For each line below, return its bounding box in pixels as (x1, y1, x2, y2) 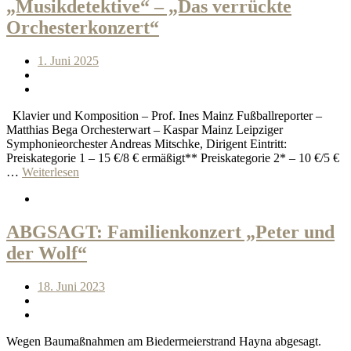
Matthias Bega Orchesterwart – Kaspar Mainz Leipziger (6, 123, 283, 137)
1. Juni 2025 (38, 54, 99, 68)
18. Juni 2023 (38, 280, 105, 294)
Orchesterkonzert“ (6, 17, 159, 38)
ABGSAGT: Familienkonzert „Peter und (6, 222, 335, 243)
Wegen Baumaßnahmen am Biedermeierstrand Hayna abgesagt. (6, 335, 321, 349)
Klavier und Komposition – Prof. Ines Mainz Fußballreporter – (6, 109, 322, 123)
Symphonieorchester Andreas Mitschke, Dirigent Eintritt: (6, 137, 287, 151)
